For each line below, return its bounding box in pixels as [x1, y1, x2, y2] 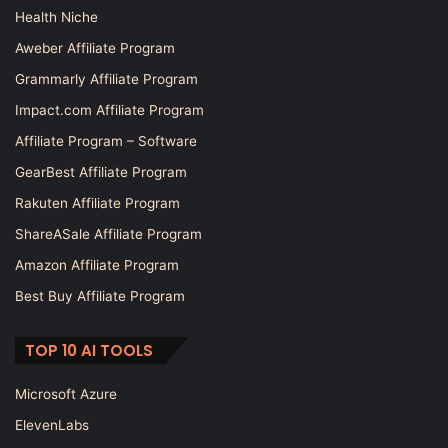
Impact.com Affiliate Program [15, 101, 204, 118]
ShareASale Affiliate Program [15, 225, 202, 242]
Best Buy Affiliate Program [15, 287, 185, 304]
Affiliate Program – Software [15, 132, 197, 149]
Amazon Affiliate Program [15, 256, 179, 273]
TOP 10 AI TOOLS [25, 339, 153, 361]
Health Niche [15, 8, 98, 25]
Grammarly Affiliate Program [15, 70, 198, 87]
